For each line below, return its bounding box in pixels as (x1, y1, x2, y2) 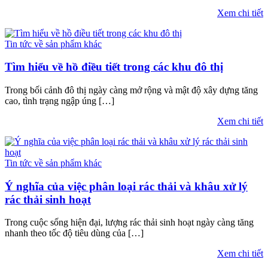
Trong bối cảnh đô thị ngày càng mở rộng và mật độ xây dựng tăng (5, 85, 258, 95)
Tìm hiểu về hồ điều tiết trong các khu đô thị (5, 60, 223, 74)
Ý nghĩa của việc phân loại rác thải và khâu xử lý (5, 179, 248, 193)
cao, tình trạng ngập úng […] (5, 96, 114, 106)
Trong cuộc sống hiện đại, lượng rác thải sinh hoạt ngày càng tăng (5, 217, 254, 228)
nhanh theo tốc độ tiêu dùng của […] (5, 228, 144, 239)
